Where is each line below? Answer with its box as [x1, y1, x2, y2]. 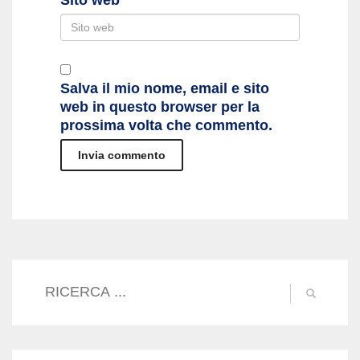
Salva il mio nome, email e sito [60, 80, 269, 96]
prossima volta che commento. [60, 117, 272, 133]
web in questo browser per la [60, 98, 260, 115]
